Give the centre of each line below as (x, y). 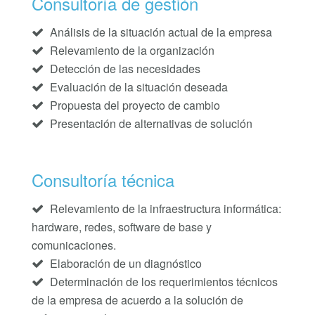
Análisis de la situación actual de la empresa (159, 32)
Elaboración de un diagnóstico (124, 264)
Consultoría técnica (103, 180)
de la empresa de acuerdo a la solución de (137, 300)
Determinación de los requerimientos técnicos (162, 282)
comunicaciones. (73, 245)
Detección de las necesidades (123, 69)
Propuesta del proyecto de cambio (133, 105)
